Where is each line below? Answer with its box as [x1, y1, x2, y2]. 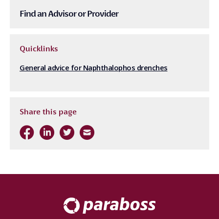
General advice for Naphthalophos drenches [20, 63, 168, 72]
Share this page [20, 107, 77, 116]
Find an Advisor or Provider [20, 8, 118, 19]
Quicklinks [20, 44, 58, 53]
